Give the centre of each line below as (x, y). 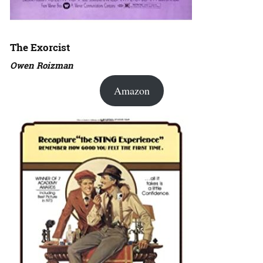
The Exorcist (40, 48)
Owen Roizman (42, 65)
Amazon (131, 91)
